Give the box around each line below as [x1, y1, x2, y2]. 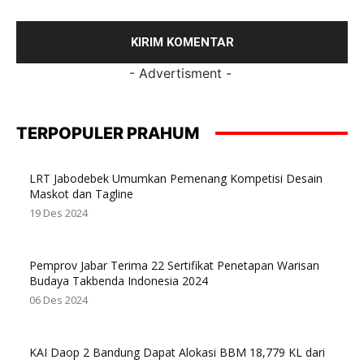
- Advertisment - [128, 64, 232, 81]
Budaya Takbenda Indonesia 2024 [29, 272, 208, 288]
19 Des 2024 [29, 205, 88, 220]
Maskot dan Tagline [29, 185, 133, 201]
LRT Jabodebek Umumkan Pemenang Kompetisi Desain [29, 170, 323, 186]
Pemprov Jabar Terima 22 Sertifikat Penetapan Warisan [29, 257, 319, 273]
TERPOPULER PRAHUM [16, 123, 199, 143]
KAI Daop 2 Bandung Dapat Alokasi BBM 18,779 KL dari [29, 344, 325, 360]
